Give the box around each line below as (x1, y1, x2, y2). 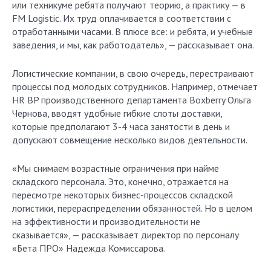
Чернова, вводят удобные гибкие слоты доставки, (12, 107, 222, 119)
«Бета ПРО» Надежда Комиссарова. (12, 242, 165, 254)
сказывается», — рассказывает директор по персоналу (12, 229, 239, 241)
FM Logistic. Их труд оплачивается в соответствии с (12, 12, 231, 24)
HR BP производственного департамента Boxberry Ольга (12, 94, 251, 106)
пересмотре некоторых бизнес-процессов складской (12, 189, 233, 201)
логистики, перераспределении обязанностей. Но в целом (12, 202, 252, 214)
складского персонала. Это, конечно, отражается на (12, 175, 229, 188)
